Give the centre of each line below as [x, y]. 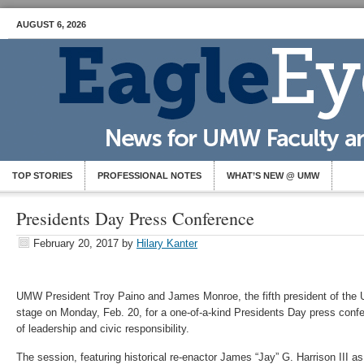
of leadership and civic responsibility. [103, 329]
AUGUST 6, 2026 [51, 24]
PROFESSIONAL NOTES [149, 175]
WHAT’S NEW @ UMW [273, 175]
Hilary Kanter [167, 243]
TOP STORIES [42, 175]
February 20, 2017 [76, 243]
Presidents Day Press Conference [135, 218]
